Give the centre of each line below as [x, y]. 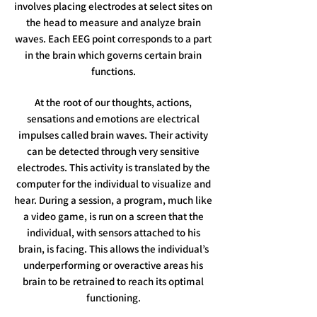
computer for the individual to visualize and [113, 184]
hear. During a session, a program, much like [113, 200]
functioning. [113, 298]
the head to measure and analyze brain [113, 22]
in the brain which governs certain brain [113, 55]
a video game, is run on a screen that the [113, 216]
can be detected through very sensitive [113, 151]
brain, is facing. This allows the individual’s [113, 249]
